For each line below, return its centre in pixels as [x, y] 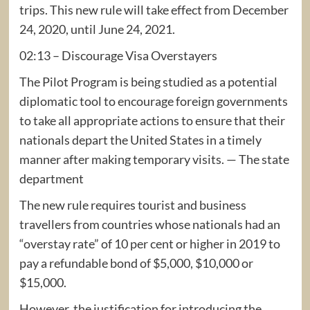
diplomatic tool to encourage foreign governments [153, 101]
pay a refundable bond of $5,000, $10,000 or [136, 263]
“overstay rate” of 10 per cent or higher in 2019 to [149, 243]
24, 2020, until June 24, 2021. [97, 29]
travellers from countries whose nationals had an [149, 224]
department [51, 178]
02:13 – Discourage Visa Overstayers [118, 55]
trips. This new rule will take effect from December [154, 9]
